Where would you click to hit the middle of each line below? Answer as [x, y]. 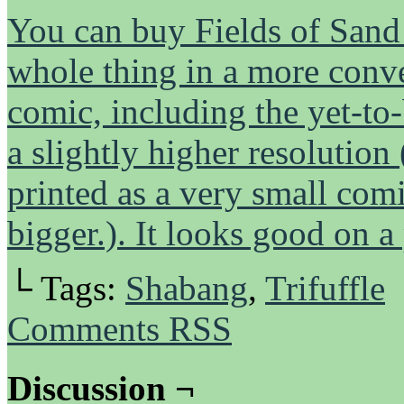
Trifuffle [325, 288]
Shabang [187, 288]
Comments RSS [119, 328]
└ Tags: [66, 288]
